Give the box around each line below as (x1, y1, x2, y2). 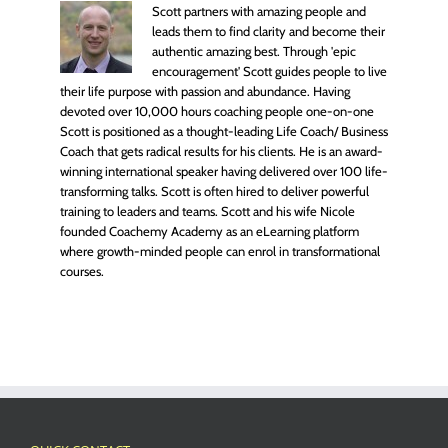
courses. (60, 262, 104, 279)
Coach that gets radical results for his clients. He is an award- (60, 142, 383, 159)
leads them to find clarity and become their (152, 22, 385, 39)
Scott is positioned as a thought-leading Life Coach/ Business (60, 122, 388, 139)
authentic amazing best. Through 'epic (152, 42, 356, 59)
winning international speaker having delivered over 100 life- (60, 162, 388, 179)
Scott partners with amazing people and (152, 2, 366, 19)
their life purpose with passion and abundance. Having (60, 82, 350, 99)
